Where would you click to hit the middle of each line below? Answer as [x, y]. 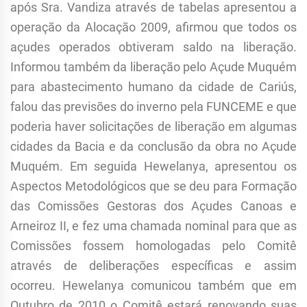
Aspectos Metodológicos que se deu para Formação [153, 186]
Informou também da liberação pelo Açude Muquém [153, 67]
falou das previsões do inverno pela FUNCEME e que [153, 107]
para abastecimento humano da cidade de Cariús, [153, 87]
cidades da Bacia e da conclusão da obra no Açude [153, 147]
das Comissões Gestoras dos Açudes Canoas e [153, 206]
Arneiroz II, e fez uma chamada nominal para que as [153, 226]
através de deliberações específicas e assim [153, 266]
